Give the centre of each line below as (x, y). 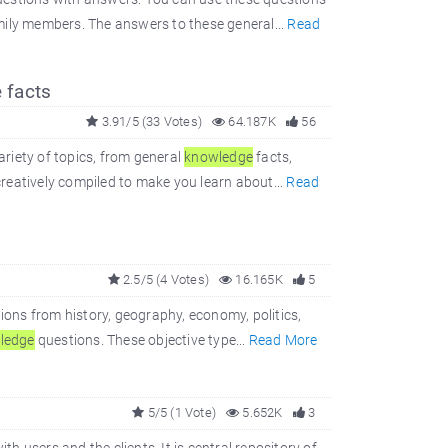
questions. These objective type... (141, 340)
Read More (283, 340)
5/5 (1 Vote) (180, 412)
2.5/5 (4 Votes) (164, 279)
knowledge (219, 157)
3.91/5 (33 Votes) (150, 121)
